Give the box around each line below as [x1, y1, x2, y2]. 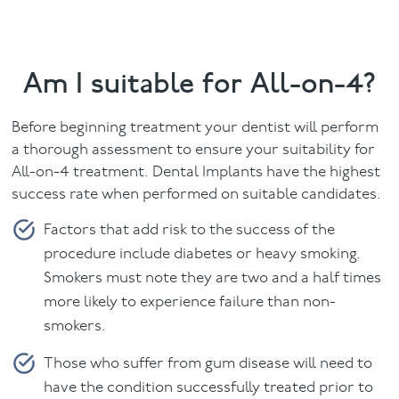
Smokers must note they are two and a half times [44, 270, 382, 286]
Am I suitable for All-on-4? [23, 66, 376, 102]
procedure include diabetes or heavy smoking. [44, 246, 362, 262]
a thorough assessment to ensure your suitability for [12, 142, 376, 159]
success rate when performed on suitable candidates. [12, 187, 382, 203]
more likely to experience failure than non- [44, 294, 337, 310]
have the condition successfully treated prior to [44, 379, 374, 395]
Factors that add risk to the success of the [44, 222, 336, 238]
